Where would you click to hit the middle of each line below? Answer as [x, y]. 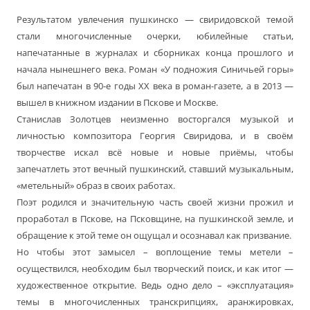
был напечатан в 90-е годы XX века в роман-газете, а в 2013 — [155, 86]
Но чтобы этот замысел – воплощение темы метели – [155, 252]
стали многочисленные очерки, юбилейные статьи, [155, 36]
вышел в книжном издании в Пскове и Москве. [117, 103]
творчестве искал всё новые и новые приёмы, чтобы [155, 153]
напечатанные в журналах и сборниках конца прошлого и [155, 53]
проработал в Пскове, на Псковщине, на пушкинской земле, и [155, 219]
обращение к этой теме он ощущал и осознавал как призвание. [154, 236]
